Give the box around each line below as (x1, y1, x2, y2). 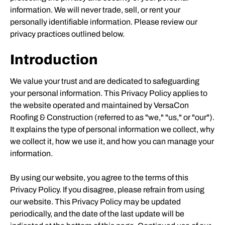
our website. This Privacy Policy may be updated (10, 197, 181, 206)
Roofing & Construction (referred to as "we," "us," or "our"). (10, 113, 214, 122)
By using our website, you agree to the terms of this (10, 173, 188, 182)
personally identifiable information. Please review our (10, 18, 197, 26)
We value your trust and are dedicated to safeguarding (10, 77, 199, 85)
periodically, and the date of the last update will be (10, 209, 184, 218)
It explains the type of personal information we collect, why (10, 125, 214, 134)
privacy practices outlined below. (10, 30, 125, 38)
